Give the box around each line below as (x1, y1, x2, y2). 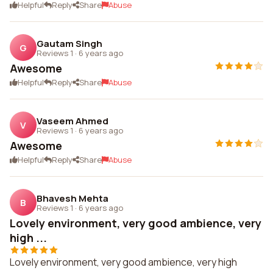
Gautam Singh (37, 37, 102, 50)
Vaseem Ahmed (37, 114, 108, 127)
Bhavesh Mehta (37, 191, 108, 205)
